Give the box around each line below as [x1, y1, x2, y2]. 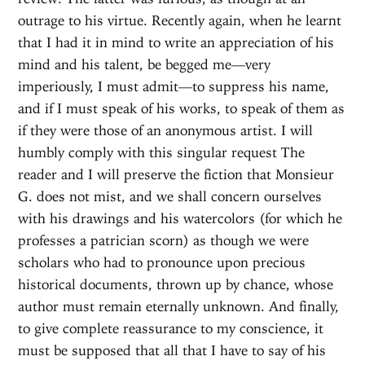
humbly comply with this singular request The [18, 143, 306, 161]
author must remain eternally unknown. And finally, [18, 297, 340, 314]
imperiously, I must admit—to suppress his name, [18, 77, 330, 95]
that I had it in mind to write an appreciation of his [18, 33, 335, 51]
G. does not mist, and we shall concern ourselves [18, 187, 323, 204]
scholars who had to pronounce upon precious [18, 253, 306, 270]
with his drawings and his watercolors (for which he [18, 209, 343, 226]
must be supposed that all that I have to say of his [18, 341, 327, 358]
